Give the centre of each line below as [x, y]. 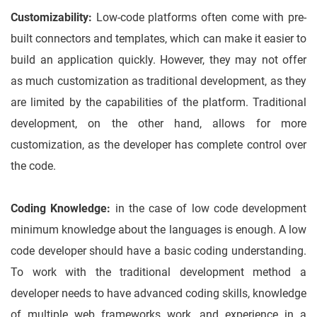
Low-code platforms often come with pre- [199, 18]
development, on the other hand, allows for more [158, 124]
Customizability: [51, 18]
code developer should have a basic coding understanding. [158, 251]
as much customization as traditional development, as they [158, 81]
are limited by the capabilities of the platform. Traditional [158, 103]
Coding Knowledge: [61, 209]
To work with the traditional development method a [158, 272]
